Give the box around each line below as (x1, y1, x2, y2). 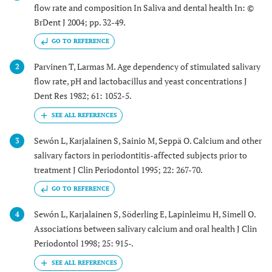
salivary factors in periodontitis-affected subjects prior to (34, 149, 247, 161)
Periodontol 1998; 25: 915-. (34, 237, 134, 250)
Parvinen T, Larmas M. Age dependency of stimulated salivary (34, 61, 260, 73)
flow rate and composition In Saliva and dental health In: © (34, 2, 254, 13)
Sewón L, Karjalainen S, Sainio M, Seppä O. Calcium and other (34, 134, 262, 146)
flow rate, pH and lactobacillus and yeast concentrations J (34, 75, 247, 87)
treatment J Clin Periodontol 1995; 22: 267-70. (34, 163, 203, 175)
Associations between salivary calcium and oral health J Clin (34, 223, 257, 235)
